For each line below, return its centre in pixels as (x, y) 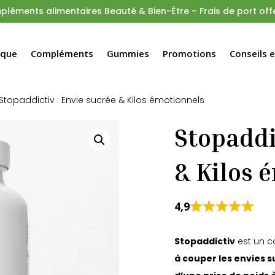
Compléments (62, 53)
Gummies (128, 53)
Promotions (190, 53)
